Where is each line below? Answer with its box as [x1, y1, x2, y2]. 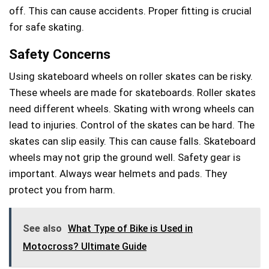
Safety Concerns [9, 46, 110, 62]
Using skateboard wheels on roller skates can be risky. [9, 70, 253, 82]
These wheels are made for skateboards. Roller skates [9, 86, 256, 98]
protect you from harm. [9, 183, 115, 196]
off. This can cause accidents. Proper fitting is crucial [9, 4, 252, 17]
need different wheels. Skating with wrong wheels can [9, 102, 254, 115]
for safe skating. [9, 20, 84, 33]
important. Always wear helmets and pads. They [9, 167, 227, 180]
